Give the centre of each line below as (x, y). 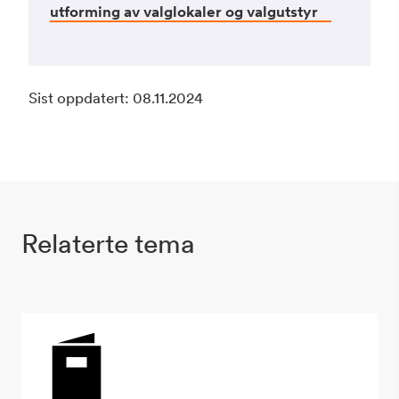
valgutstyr (282, 12)
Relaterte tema (108, 243)
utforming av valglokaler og (148, 12)
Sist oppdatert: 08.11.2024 (116, 98)
